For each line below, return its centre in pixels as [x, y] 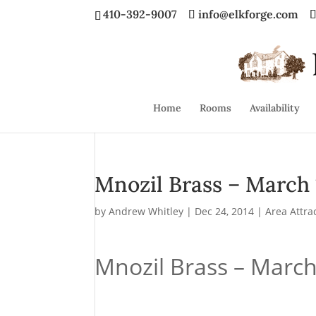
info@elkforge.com [249, 14]
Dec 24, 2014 [225, 211]
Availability [275, 108]
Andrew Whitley [146, 211]
